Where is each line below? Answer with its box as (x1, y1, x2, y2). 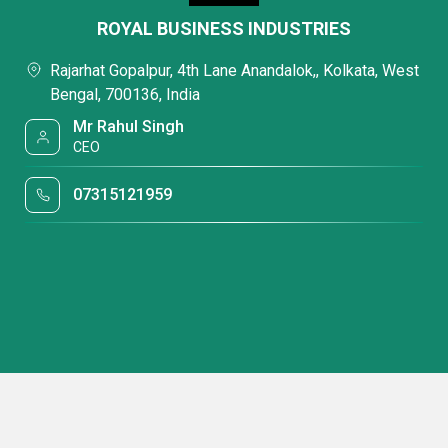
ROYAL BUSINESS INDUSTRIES (97, 18, 351, 39)
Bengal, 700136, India (50, 85, 200, 104)
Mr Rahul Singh (73, 117, 185, 136)
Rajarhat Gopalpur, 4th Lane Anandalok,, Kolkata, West (50, 61, 419, 80)
